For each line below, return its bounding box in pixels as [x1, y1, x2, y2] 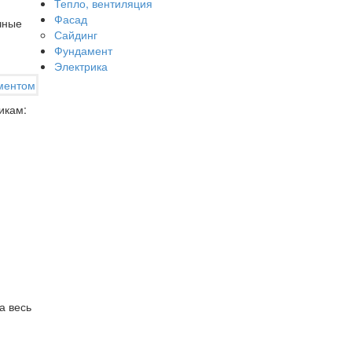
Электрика [53, 58, 108, 75]
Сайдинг [53, 27, 97, 43]
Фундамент [53, 42, 112, 59]
